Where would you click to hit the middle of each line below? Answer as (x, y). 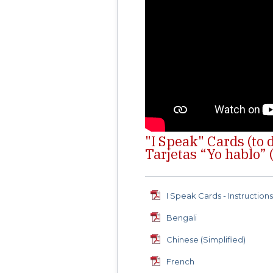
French (181, 262)
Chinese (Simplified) (206, 240)
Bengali (182, 218)
